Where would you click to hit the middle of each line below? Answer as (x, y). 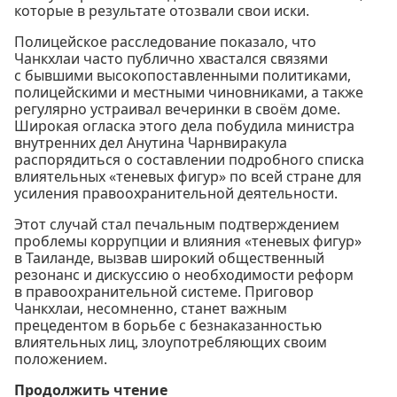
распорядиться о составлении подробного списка (189, 159)
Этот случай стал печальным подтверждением (177, 224)
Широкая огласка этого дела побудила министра (184, 125)
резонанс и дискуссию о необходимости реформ (184, 274)
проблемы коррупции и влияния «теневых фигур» (188, 241)
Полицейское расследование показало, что (165, 41)
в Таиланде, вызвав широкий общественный (169, 257)
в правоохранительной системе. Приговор (164, 291)
